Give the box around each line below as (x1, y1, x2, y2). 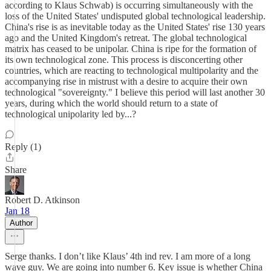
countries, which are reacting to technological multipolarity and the (5, 65, 258, 76)
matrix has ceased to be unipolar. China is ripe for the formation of (5, 44, 256, 54)
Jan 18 (5, 206, 30, 216)
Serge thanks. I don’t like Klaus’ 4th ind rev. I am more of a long (5, 251, 250, 261)
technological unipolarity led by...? (5, 109, 136, 119)
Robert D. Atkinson (5, 195, 80, 205)
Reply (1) (5, 142, 41, 152)
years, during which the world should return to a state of (5, 98, 218, 108)
